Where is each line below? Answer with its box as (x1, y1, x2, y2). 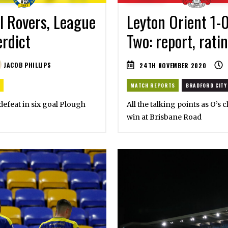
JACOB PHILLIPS (2, 61, 51, 70)
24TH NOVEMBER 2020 (139, 61, 207, 70)
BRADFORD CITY (185, 81, 227, 89)
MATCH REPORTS (130, 81, 175, 89)
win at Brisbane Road (126, 112, 202, 122)
